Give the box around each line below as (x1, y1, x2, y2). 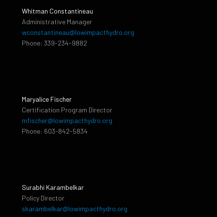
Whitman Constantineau (22, 6, 93, 15)
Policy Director (22, 193, 64, 202)
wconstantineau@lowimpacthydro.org (22, 28, 134, 36)
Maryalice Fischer (22, 94, 72, 103)
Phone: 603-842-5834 (22, 126, 88, 135)
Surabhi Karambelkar (22, 183, 84, 191)
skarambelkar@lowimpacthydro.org (22, 204, 127, 213)
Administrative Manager (22, 17, 92, 26)
